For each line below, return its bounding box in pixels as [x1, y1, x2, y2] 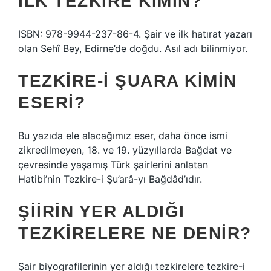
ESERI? [18, 93, 85, 112]
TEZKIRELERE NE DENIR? [18, 224, 252, 243]
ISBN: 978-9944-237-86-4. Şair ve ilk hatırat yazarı [18, 28, 252, 40]
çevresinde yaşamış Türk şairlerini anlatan [18, 158, 208, 171]
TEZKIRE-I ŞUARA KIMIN [18, 71, 237, 90]
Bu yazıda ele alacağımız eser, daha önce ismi [18, 129, 227, 142]
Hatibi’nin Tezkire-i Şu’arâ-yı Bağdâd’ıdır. [18, 173, 202, 185]
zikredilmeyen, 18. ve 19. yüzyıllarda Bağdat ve [18, 144, 232, 156]
